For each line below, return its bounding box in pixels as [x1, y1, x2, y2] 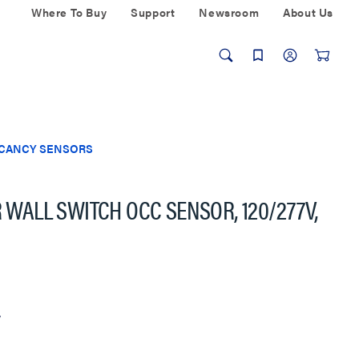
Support [131, 4, 175, 20]
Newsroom [199, 4, 260, 20]
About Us [283, 4, 333, 20]
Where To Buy [30, 4, 107, 20]
